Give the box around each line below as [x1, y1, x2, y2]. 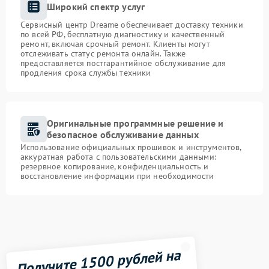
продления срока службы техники [20, 67, 151, 78]
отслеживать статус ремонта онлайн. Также [20, 48, 186, 59]
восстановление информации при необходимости [20, 171, 214, 181]
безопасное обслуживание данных [47, 128, 199, 141]
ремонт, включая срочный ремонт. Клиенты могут [20, 38, 210, 49]
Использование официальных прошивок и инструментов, [20, 142, 241, 153]
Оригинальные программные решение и [47, 117, 224, 129]
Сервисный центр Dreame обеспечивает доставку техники [20, 19, 243, 30]
